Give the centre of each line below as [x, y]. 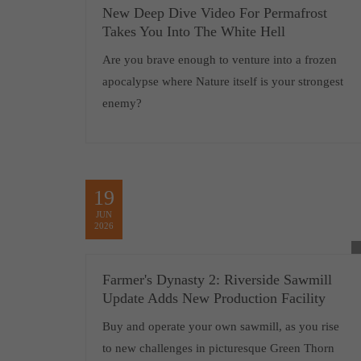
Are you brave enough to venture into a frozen [219, 60]
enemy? [122, 103]
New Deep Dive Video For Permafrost [214, 13]
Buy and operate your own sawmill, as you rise [220, 326]
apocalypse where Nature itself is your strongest [222, 81]
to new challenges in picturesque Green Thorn [218, 348]
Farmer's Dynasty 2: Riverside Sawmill [217, 280]
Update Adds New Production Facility [214, 298]
